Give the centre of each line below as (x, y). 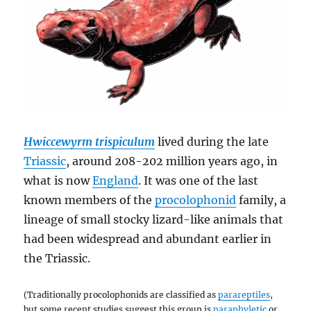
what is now (58, 181)
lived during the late (212, 142)
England (116, 181)
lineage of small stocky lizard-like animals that (154, 220)
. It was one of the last (199, 181)
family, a (261, 200)
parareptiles (244, 295)
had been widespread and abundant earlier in (148, 239)
